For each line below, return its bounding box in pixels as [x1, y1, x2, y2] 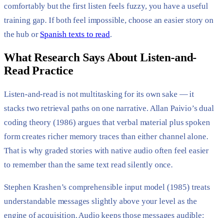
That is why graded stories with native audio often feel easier [4, 145, 209, 155]
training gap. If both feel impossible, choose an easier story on [4, 15, 214, 25]
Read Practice [4, 64, 73, 77]
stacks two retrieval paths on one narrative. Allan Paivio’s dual [4, 103, 214, 113]
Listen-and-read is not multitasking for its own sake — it [4, 89, 194, 99]
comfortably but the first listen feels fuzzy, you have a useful [4, 1, 208, 11]
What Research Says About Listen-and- [4, 51, 197, 64]
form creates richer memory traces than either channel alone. [4, 131, 208, 141]
